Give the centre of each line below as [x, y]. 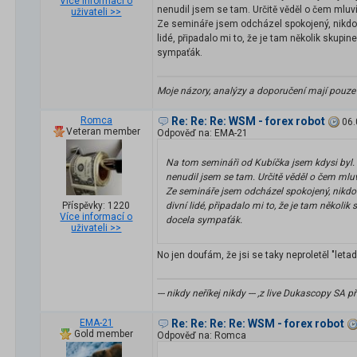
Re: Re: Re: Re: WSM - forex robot [258, 324]
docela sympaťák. [204, 220]
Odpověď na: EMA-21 [202, 133]
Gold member [104, 334]
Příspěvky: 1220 [96, 206]
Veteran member [104, 132]
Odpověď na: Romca [202, 336]
